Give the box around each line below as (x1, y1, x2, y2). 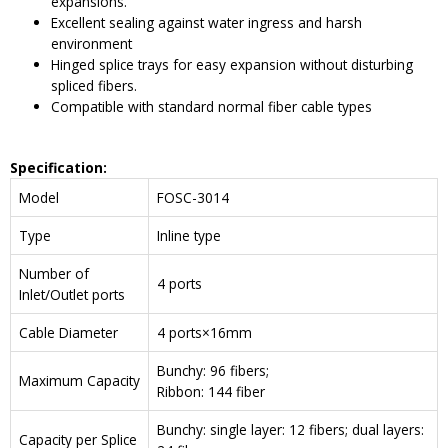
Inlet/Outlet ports (19, 285, 125, 305)
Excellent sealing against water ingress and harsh (51, 12, 363, 32)
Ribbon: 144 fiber (157, 382, 265, 402)
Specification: (10, 158, 107, 178)
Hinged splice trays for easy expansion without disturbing (51, 54, 414, 74)
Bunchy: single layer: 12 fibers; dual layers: (157, 420, 424, 440)
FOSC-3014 (157, 188, 229, 208)
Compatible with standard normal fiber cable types (51, 96, 373, 116)
